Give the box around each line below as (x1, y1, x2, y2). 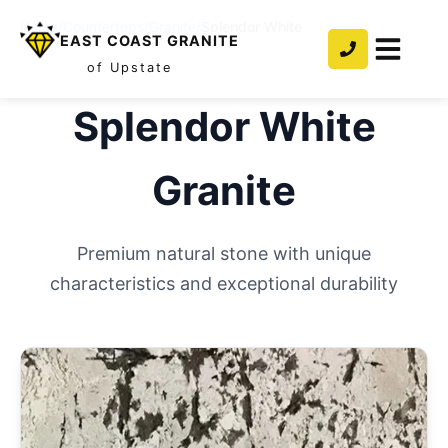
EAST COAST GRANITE (60, 31, 239, 49)
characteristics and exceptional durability (50, 273, 398, 294)
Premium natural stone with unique (77, 243, 371, 264)
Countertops (63, 18, 144, 35)
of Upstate (87, 60, 172, 75)
